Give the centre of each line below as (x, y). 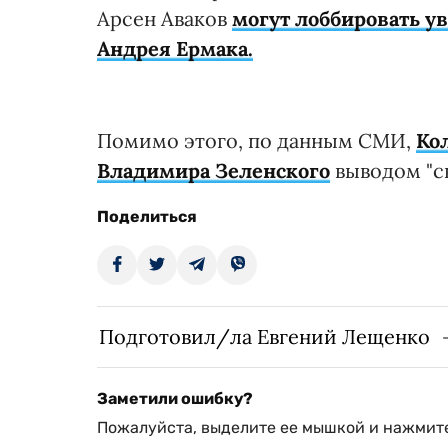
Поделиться (147, 217)
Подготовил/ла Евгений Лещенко (264, 337)
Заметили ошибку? (175, 399)
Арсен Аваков (164, 19)
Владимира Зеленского (213, 171)
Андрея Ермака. (175, 49)
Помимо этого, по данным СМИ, (256, 141)
